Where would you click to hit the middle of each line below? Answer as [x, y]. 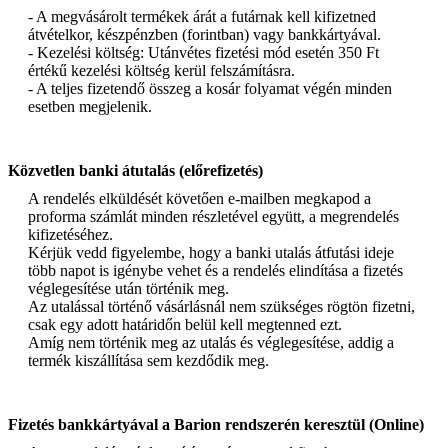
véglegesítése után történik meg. [128, 288]
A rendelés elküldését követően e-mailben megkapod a [199, 198]
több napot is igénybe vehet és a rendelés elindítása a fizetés [215, 270]
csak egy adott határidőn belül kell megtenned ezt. [185, 324]
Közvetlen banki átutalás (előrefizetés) [135, 170]
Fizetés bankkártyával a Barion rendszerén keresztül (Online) [216, 424]
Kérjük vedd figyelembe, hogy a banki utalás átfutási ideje [211, 252]
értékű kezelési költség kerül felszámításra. [161, 70]
